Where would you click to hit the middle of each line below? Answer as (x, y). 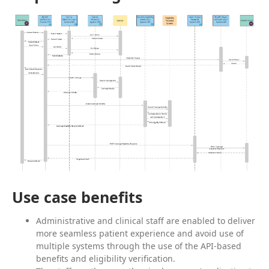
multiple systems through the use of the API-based (139, 246)
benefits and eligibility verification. (106, 259)
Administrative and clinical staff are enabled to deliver (146, 221)
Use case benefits (77, 197)
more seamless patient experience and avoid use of (140, 234)
